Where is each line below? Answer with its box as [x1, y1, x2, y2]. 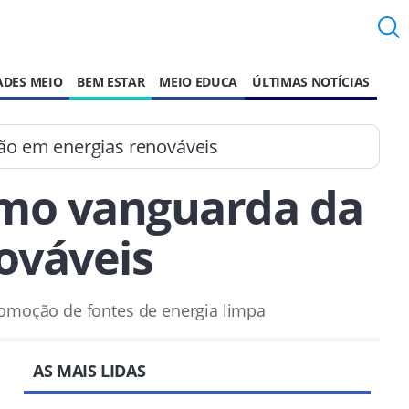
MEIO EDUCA [159, 73, 238, 90]
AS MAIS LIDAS [33, 360, 146, 382]
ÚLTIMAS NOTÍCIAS [252, 73, 371, 90]
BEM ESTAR [77, 73, 145, 90]
